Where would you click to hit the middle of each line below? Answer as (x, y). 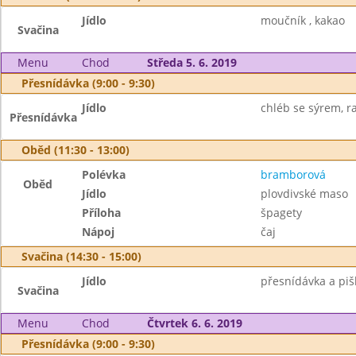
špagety (281, 213)
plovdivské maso (304, 193)
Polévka (104, 174)
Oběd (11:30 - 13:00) (75, 150)
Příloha (102, 213)
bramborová (293, 174)
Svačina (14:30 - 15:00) (81, 256)
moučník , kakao (302, 20)
